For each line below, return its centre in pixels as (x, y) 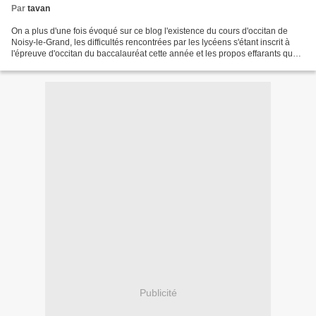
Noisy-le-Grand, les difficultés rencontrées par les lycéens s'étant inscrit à (151, 42)
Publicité (158, 293)
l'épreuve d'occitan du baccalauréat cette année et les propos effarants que (154, 53)
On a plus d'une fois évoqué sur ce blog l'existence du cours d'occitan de (150, 31)
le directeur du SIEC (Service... (70, 65)
